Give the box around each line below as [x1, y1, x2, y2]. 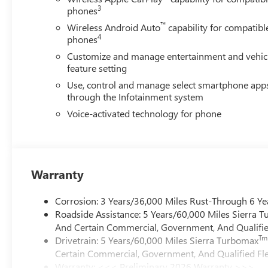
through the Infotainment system [67, 90, 204, 103]
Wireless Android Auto [67, 20, 161, 33]
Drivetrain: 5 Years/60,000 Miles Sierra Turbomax [55, 233, 259, 246]
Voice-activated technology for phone [67, 106, 222, 120]
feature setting [67, 61, 127, 74]
